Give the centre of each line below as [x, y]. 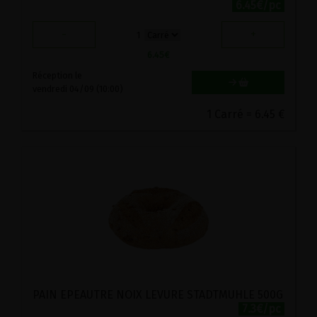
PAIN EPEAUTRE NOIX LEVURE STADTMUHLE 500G [158, 295]
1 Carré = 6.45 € [246, 115]
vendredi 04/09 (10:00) [78, 89]
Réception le [57, 76]
